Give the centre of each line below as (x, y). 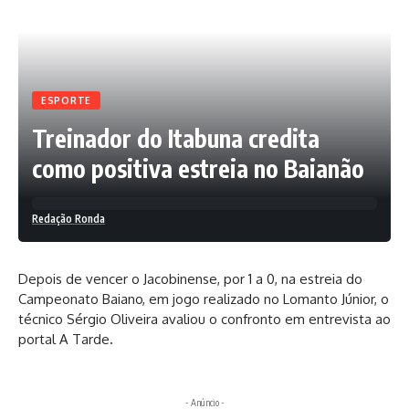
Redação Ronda (68, 219)
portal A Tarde (64, 340)
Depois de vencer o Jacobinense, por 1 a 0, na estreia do (190, 279)
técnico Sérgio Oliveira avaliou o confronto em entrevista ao (204, 320)
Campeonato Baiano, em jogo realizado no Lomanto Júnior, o (204, 299)
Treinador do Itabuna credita (176, 139)
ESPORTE (66, 101)
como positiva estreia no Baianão (198, 169)
